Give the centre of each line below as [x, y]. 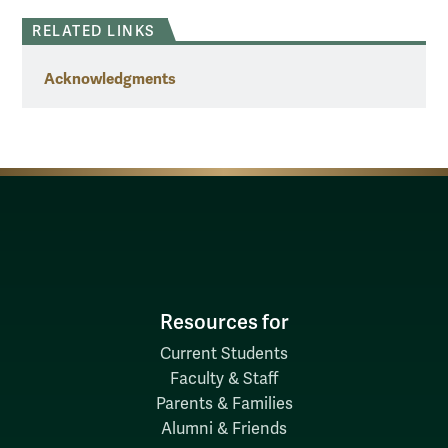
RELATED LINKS [94, 31]
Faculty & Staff [224, 378]
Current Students [224, 353]
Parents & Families [224, 403]
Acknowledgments [110, 78]
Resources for [224, 322]
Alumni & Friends [224, 428]
